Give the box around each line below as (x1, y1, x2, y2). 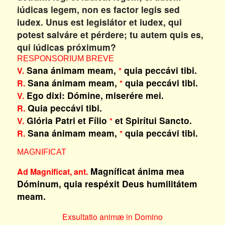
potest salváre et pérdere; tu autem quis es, (17, 28, 203, 41)
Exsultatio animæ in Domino (62, 211, 163, 222)
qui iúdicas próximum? (17, 41, 116, 53)
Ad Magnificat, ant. (17, 166, 88, 177)
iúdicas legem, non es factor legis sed (17, 3, 180, 16)
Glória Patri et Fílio (24, 114, 109, 127)
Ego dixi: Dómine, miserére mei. (24, 89, 164, 101)
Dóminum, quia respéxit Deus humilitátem (17, 177, 197, 190)
